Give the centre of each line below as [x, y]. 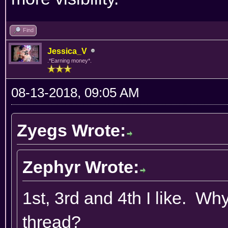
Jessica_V [67, 51]
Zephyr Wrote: [81, 167]
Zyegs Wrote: [71, 130]
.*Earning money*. [69, 60]
